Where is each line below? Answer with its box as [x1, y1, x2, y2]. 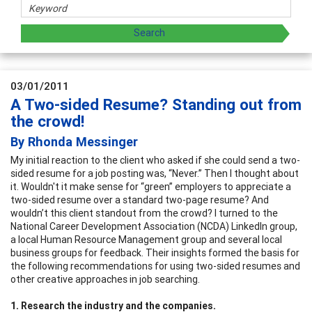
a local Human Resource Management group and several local [10, 233, 282, 246]
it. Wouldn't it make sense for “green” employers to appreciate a [10, 180, 291, 193]
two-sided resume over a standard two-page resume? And [10, 193, 269, 206]
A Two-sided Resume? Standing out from [10, 95, 302, 114]
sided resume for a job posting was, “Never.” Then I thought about [10, 166, 299, 180]
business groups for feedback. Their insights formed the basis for [10, 246, 299, 259]
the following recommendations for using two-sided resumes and [10, 259, 300, 272]
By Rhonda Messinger [10, 133, 138, 150]
